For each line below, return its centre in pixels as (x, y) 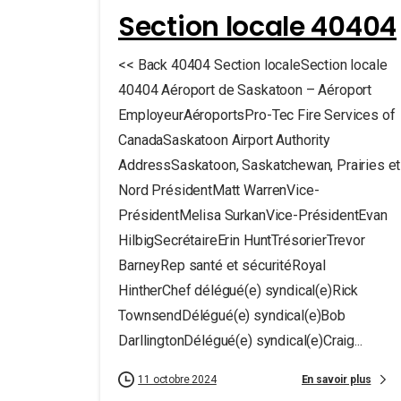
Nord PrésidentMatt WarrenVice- (219, 190)
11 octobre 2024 (177, 380)
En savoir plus (337, 379)
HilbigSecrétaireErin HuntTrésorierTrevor (242, 240)
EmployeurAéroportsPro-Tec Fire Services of (257, 115)
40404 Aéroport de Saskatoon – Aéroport (245, 90)
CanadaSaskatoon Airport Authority (224, 140)
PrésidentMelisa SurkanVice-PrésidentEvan (253, 215)
